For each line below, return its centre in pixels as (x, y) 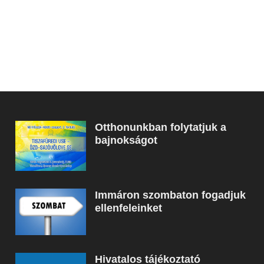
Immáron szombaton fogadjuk (171, 195)
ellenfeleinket (129, 208)
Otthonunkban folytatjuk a (161, 128)
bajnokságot (126, 141)
